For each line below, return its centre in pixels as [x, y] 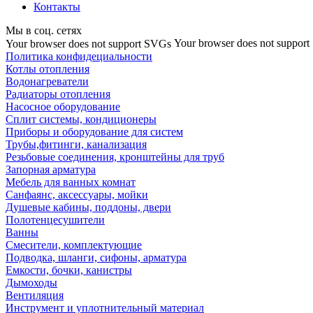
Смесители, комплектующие [74, 245]
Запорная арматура [51, 170]
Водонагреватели [47, 82]
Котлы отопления [48, 69]
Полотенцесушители [55, 220]
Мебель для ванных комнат [71, 182]
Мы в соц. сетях [44, 31]
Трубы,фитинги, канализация [76, 145]
